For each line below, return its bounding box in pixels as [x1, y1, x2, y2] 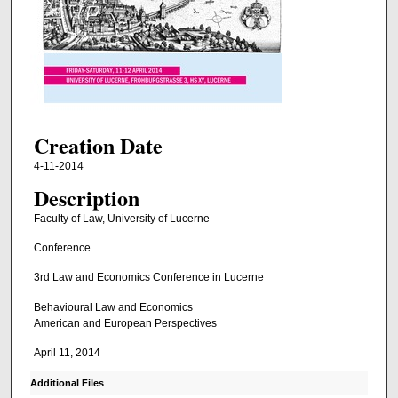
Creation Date [33, 130, 163, 162]
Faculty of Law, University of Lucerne [33, 211, 210, 225]
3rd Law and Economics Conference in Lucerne [33, 271, 264, 284]
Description [33, 181, 139, 213]
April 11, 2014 [33, 346, 100, 360]
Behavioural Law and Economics [33, 300, 193, 314]
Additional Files [29, 377, 104, 388]
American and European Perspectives [33, 316, 217, 330]
